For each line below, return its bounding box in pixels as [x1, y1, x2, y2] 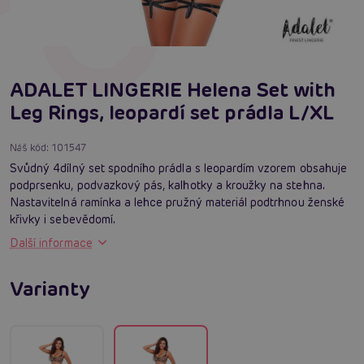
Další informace [10, 235, 93, 250]
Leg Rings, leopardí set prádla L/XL [10, 99, 334, 125]
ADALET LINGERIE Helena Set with [10, 76, 336, 102]
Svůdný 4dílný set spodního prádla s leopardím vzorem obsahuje [10, 160, 347, 175]
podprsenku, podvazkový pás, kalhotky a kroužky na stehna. [10, 177, 324, 193]
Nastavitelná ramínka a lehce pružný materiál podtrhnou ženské [10, 194, 344, 210]
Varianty [10, 275, 91, 301]
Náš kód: [10, 141, 52, 154]
